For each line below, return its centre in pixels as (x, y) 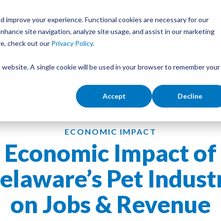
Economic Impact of (110, 153)
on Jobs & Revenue (110, 204)
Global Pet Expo (71, 12)
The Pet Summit (126, 12)
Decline (190, 96)
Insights (114, 47)
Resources (175, 47)
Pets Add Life (175, 12)
